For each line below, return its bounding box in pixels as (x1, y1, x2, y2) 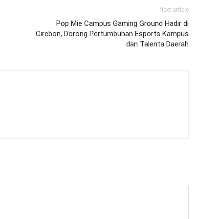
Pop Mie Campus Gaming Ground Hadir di (56, 19, 189, 28)
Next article (159, 6, 189, 13)
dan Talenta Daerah (126, 39, 189, 48)
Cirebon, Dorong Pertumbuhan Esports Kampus (36, 29, 189, 38)
